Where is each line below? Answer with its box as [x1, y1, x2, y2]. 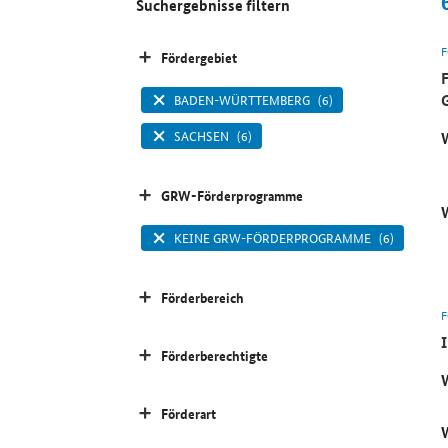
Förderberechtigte [161, 345, 269, 366]
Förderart [161, 403, 217, 424]
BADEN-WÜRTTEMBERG [173, 90, 310, 110]
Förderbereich [161, 287, 245, 308]
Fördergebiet [161, 47, 238, 68]
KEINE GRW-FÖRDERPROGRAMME [173, 228, 371, 248]
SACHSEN [173, 126, 229, 146]
